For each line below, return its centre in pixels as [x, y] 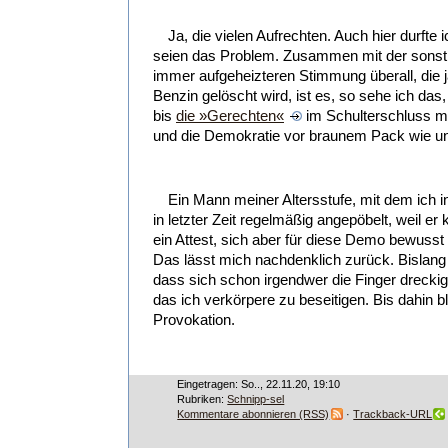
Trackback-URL [393, 414]
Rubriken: [202, 399]
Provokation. [194, 320]
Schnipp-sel [256, 399]
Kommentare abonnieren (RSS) [253, 414]
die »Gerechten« [230, 115]
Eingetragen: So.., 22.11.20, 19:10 [259, 384]
